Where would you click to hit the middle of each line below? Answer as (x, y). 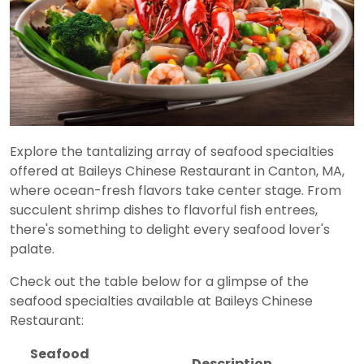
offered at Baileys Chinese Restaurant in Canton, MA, (177, 171)
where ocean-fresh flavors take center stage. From (175, 190)
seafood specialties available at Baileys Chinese (161, 301)
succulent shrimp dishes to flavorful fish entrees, (164, 210)
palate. (32, 249)
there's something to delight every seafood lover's (170, 229)
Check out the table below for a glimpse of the (159, 281)
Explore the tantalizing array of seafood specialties (172, 151)
